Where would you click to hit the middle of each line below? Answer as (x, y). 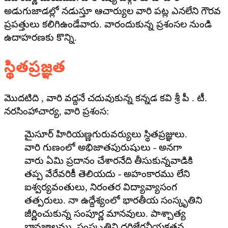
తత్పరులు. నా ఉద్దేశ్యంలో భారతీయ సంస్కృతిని (113, 200)
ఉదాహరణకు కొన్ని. (40, 38)
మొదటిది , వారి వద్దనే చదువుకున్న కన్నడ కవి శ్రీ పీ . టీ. (106, 98)
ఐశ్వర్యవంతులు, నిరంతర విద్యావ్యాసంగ (101, 187)
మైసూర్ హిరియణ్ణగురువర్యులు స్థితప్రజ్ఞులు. (106, 134)
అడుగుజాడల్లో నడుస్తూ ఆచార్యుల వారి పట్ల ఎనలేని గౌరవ (112, 11)
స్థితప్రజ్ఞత (35, 67)
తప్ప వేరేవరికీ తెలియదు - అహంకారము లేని (107, 174)
